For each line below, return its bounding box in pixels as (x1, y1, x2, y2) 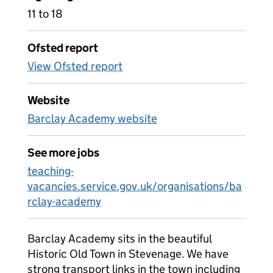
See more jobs (27, 146, 99, 160)
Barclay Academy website (27, 112, 157, 126)
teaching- (27, 164, 74, 178)
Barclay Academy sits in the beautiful (27, 232, 211, 246)
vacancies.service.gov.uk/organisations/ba (27, 179, 242, 193)
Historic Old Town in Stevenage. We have (27, 247, 229, 261)
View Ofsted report (27, 59, 122, 73)
